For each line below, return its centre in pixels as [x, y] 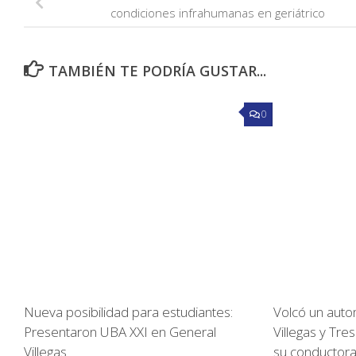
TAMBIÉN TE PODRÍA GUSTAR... [157, 71]
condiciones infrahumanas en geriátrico [218, 13]
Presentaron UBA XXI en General [120, 332]
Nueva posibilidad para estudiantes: [128, 312]
